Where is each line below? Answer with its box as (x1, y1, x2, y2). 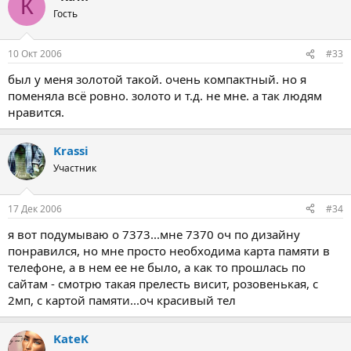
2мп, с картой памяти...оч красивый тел (8, 291, 236, 308)
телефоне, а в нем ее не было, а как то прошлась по (8, 259, 306, 275)
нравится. (8, 104, 64, 120)
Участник (53, 161, 96, 175)
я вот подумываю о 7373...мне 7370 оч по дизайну (8, 226, 300, 242)
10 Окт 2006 (8, 47, 62, 60)
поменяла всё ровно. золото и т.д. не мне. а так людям (8, 88, 322, 103)
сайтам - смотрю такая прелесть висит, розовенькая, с (8, 275, 318, 291)
